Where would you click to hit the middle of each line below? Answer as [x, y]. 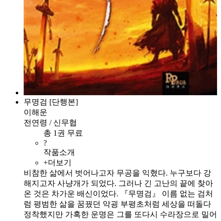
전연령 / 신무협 [50, 122]
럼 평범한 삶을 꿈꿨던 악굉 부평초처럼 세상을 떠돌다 [117, 204]
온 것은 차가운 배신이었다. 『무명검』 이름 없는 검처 [118, 193]
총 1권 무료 [65, 133]
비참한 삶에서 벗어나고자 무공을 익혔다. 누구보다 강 [117, 173]
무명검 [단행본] [51, 102]
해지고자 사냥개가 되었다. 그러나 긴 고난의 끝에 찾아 [118, 183]
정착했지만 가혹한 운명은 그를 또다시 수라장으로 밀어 [120, 214]
